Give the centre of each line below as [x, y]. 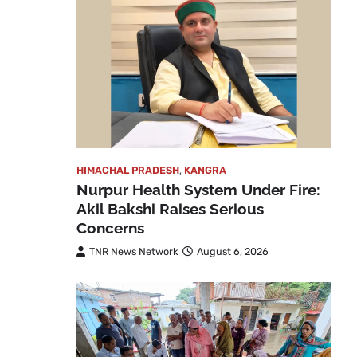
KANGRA [205, 171]
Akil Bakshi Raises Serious [170, 209]
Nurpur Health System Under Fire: [198, 190]
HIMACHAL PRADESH [128, 171]
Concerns [110, 228]
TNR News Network [134, 252]
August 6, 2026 [233, 252]
